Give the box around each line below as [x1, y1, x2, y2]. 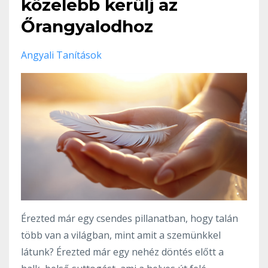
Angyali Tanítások [21, 48, 102, 62]
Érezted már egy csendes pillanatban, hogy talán [21, 212, 238, 225]
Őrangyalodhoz [21, 16, 153, 37]
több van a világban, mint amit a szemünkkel [21, 229, 221, 242]
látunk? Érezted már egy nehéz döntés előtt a [21, 245, 224, 258]
